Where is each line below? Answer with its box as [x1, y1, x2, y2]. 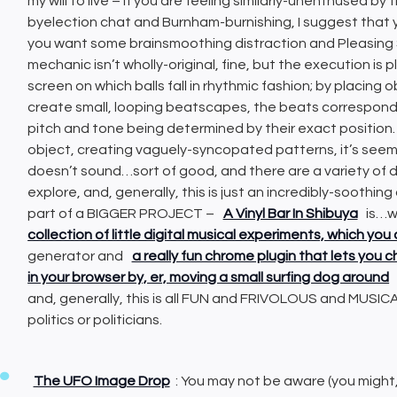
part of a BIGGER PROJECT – [27, 206, 218, 222]
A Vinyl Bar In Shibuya [222, 206, 358, 222]
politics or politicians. [27, 313, 163, 328]
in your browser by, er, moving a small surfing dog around [27, 270, 390, 285]
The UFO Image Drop [33, 374, 170, 389]
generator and [27, 249, 127, 264]
